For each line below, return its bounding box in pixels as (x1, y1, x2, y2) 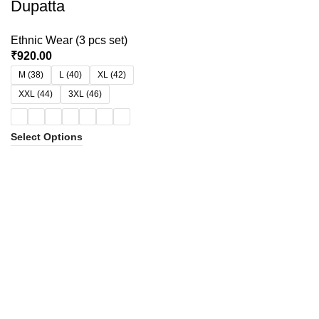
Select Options (11, 131, 83, 143)
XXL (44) (19, 89, 53, 99)
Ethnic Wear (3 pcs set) (11, 34, 127, 46)
